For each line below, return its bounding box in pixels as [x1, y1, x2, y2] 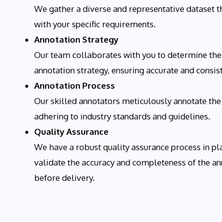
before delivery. [34, 172, 95, 183]
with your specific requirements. [34, 18, 156, 29]
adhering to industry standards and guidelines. [34, 111, 210, 121]
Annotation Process [34, 80, 115, 91]
